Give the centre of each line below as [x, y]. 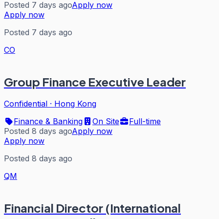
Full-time [145, 121]
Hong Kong [75, 103]
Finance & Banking [48, 121]
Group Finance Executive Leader [95, 81]
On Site [106, 121]
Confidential [26, 103]
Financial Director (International [92, 208]
